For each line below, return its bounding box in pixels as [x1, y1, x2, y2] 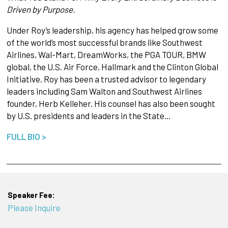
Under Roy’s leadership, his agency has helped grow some [6, 24, 218, 35]
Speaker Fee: [7, 190, 55, 200]
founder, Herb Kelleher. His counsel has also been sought [6, 98, 215, 108]
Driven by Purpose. [6, 4, 75, 14]
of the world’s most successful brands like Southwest [6, 37, 203, 47]
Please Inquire [7, 203, 61, 213]
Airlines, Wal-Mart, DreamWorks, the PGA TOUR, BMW [6, 49, 206, 60]
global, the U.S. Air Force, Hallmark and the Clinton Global [6, 61, 218, 72]
